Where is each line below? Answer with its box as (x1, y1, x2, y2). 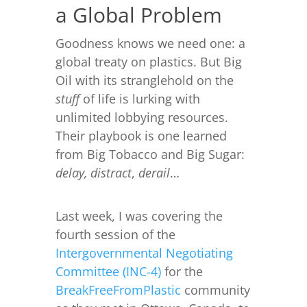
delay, (55, 164, 87, 181)
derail (138, 164, 170, 181)
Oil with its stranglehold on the (55, 71, 234, 88)
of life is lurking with (79, 90, 200, 107)
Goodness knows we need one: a (55, 34, 245, 51)
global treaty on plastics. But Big (55, 53, 242, 70)
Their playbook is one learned (55, 127, 227, 144)
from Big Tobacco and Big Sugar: (55, 145, 245, 162)
